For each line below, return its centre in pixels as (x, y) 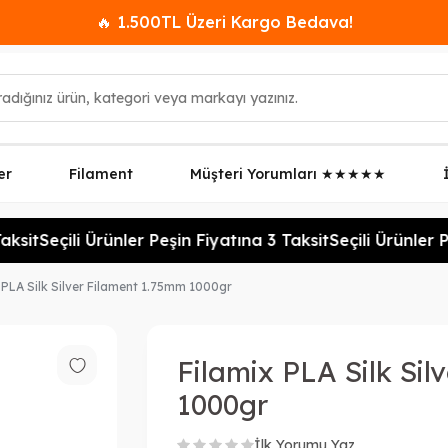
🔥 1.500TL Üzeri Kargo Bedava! (224, 22)
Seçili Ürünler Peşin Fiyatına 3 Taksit (170, 240)
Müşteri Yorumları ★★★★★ (288, 174)
